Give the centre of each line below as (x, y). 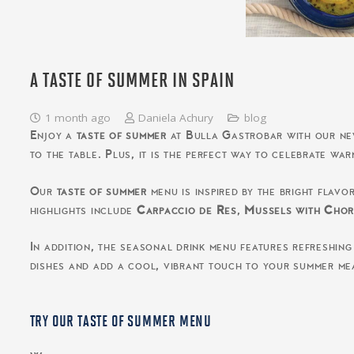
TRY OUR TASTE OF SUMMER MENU (121, 322)
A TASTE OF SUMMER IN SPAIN (132, 81)
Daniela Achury (176, 118)
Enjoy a (53, 137)
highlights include (83, 211)
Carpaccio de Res (186, 211)
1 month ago (77, 118)
